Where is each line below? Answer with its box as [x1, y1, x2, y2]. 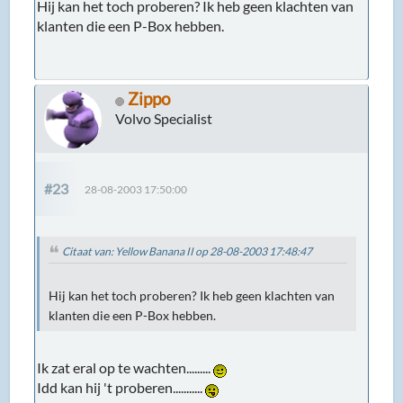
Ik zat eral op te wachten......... [37, 359, 214, 377]
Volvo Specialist [115, 110, 213, 128]
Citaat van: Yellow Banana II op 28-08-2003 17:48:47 [62, 245, 313, 259]
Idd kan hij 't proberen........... [37, 379, 206, 397]
